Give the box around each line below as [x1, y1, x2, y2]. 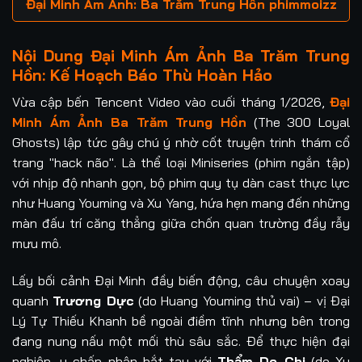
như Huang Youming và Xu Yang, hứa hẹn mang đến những [12, 195, 350, 212]
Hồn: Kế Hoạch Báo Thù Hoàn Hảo [12, 65, 272, 85]
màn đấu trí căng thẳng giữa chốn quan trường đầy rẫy [12, 215, 350, 232]
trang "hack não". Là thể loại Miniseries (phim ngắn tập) [12, 154, 350, 171]
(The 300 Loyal [246, 114, 350, 131]
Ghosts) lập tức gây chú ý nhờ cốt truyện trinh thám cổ [12, 134, 350, 151]
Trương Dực [53, 292, 134, 309]
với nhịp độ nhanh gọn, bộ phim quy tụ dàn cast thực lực [12, 175, 350, 192]
